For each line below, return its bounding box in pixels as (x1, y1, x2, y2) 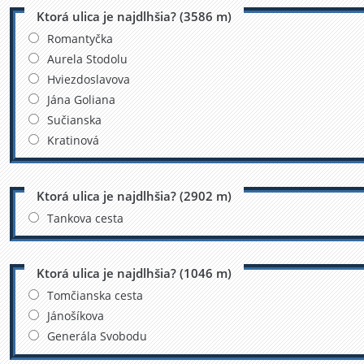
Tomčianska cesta (46, 288, 143, 304)
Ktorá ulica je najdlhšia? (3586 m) (36, 8, 232, 25)
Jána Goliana (46, 92, 115, 108)
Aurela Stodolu (46, 51, 128, 67)
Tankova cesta (46, 210, 123, 226)
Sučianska (46, 112, 102, 128)
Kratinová (46, 132, 99, 149)
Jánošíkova (46, 308, 104, 324)
